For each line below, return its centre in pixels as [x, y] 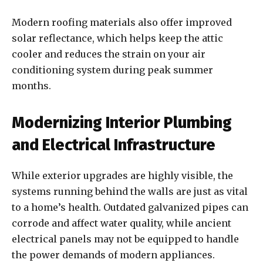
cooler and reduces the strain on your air [109, 54]
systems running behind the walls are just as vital [130, 192]
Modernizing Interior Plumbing [122, 123]
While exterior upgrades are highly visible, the [122, 176]
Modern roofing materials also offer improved [122, 23]
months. [31, 86]
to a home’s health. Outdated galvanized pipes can [130, 208]
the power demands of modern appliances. [114, 255]
